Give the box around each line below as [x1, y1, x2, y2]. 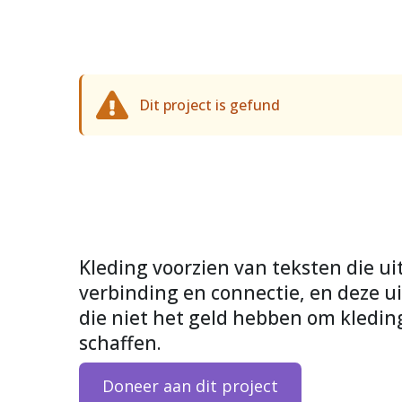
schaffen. [79, 329, 162, 355]
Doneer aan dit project [101, 374, 278, 397]
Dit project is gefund [139, 95, 280, 116]
